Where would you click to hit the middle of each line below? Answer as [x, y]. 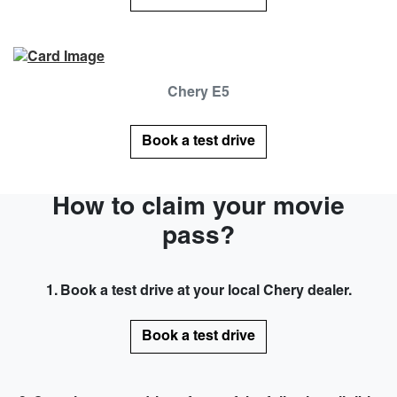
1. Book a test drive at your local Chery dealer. [198, 291]
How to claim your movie [198, 208]
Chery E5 [198, 93]
